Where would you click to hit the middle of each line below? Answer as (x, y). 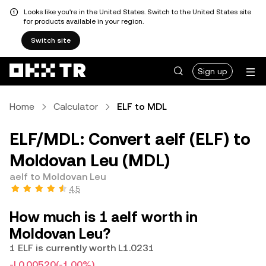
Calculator (76, 107)
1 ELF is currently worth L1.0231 (82, 248)
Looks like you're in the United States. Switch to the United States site (137, 12)
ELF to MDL (142, 107)
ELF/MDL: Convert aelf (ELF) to (130, 139)
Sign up (213, 71)
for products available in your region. (84, 21)
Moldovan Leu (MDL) (90, 160)
